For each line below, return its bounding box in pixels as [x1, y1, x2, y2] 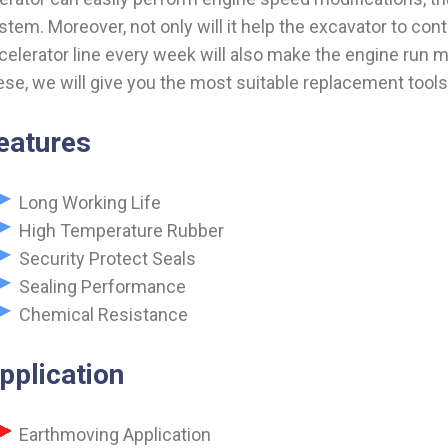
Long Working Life [19, 192, 161, 213]
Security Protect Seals [19, 248, 196, 269]
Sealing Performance [19, 276, 186, 297]
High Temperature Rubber [19, 220, 224, 241]
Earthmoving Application [19, 424, 211, 445]
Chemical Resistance [19, 304, 188, 325]
